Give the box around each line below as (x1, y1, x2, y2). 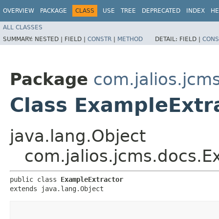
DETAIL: (155, 35, 179, 43)
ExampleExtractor (61, 175, 123, 183)
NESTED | (35, 35, 65, 43)
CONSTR (88, 35, 111, 43)
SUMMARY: (3, 35, 35, 43)
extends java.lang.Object (10, 184, 104, 193)
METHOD (117, 35, 143, 43)
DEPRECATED (142, 7, 180, 14)
